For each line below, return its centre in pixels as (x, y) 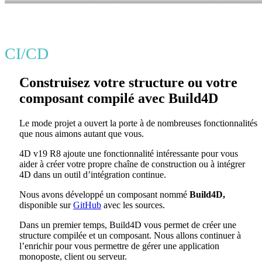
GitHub (87, 205)
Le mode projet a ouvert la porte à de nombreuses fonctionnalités (138, 123)
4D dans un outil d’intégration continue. (93, 175)
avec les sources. (133, 205)
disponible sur (46, 205)
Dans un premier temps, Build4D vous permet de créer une (128, 225)
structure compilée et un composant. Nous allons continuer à (130, 236)
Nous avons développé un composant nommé (104, 195)
